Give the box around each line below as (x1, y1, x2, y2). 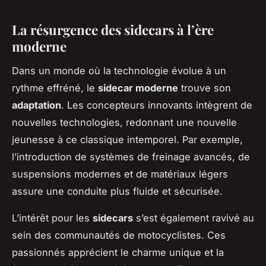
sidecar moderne (98, 82, 178, 94)
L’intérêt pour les (12, 212, 93, 224)
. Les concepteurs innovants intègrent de (61, 99, 252, 112)
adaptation (12, 99, 61, 112)
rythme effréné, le (12, 82, 98, 94)
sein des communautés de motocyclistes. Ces (12, 229, 226, 242)
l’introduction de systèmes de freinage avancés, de (12, 151, 250, 163)
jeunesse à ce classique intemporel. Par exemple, (12, 134, 243, 146)
